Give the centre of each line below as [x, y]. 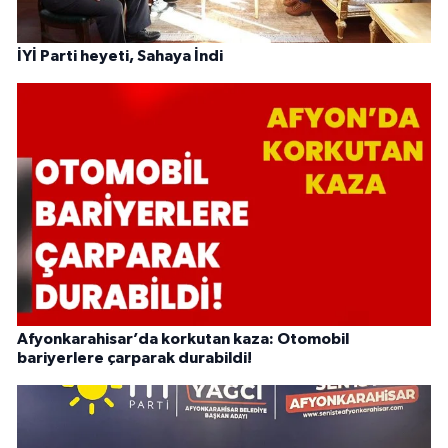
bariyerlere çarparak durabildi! [134, 358]
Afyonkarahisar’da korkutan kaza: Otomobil [183, 339]
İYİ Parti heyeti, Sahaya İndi [120, 56]
